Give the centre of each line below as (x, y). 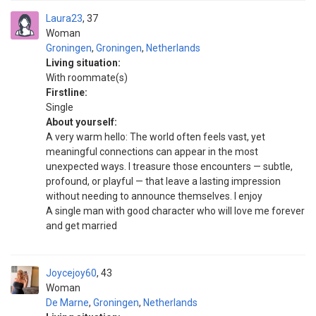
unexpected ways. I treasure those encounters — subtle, (169, 166)
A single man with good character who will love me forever (175, 211)
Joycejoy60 (71, 273)
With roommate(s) (87, 78)
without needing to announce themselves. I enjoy (154, 196)
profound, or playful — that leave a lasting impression (163, 181)
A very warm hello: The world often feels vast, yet (156, 137)
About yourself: (81, 122)
